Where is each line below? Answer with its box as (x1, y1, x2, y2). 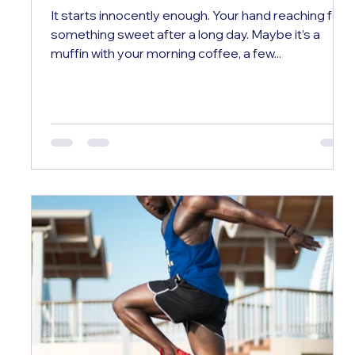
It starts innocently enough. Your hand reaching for (50, 6, 345, 23)
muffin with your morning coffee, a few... (50, 44, 281, 61)
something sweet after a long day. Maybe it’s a (50, 25, 320, 42)
